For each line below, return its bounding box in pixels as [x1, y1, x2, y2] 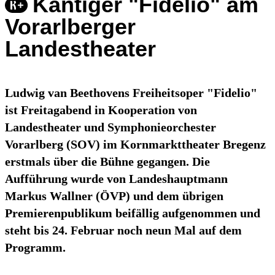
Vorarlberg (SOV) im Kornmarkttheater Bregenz [5, 137, 266, 152]
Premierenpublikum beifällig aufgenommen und [5, 206, 260, 220]
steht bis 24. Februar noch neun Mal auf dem [5, 223, 242, 238]
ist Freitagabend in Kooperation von [5, 103, 197, 117]
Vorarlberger [5, 14, 136, 40]
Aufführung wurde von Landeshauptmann [5, 172, 228, 186]
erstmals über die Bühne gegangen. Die [5, 155, 210, 169]
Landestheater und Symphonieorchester [5, 120, 216, 134]
